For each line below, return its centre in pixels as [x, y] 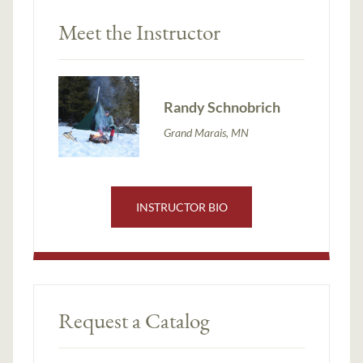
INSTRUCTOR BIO [181, 207]
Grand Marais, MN [207, 133]
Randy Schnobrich [222, 107]
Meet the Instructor [140, 32]
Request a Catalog [135, 320]
